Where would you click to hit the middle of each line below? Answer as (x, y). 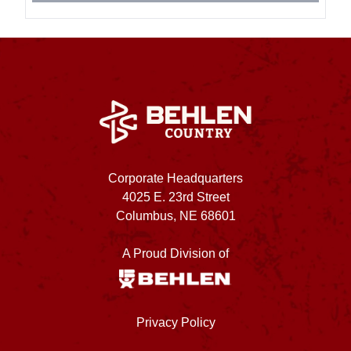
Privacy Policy (175, 322)
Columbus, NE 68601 (175, 216)
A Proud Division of (175, 253)
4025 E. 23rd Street (175, 197)
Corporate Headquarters (175, 178)
